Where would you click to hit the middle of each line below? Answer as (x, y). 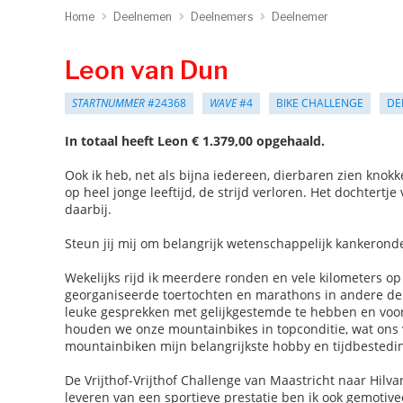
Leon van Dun (147, 70)
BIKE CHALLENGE (320, 103)
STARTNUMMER (108, 103)
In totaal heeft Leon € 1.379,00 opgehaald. (195, 141)
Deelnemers (222, 17)
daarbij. (88, 209)
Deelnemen (143, 17)
